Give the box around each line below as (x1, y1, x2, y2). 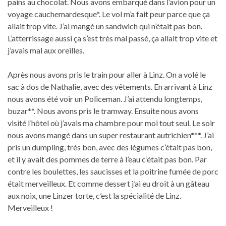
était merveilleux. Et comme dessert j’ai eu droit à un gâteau (8, 179, 209, 189)
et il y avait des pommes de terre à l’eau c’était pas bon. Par (8, 154, 207, 164)
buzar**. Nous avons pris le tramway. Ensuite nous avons (8, 106, 199, 116)
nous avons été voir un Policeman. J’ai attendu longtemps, (8, 94, 202, 104)
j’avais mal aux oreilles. (8, 45, 84, 55)
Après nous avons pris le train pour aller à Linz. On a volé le (8, 70, 206, 80)
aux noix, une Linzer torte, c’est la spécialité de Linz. (8, 191, 181, 201)
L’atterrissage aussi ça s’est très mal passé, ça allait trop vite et (8, 33, 217, 43)
